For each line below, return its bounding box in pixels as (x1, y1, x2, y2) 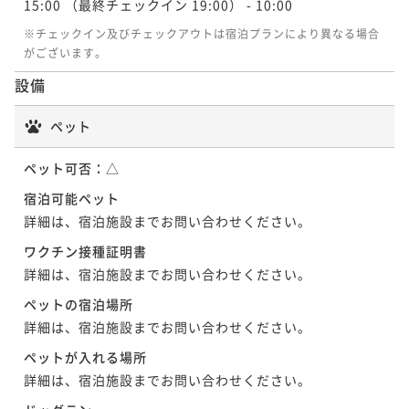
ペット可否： (24, 158, 106, 177)
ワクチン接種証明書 (24, 241, 147, 260)
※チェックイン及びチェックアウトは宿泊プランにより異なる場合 (24, 25, 380, 41)
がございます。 (24, 44, 107, 60)
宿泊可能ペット (24, 188, 120, 207)
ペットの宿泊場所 (24, 294, 133, 313)
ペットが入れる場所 (24, 347, 147, 366)
